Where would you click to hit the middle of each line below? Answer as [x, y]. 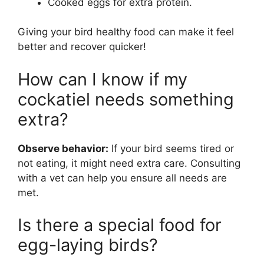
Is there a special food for [120, 225]
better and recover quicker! [82, 47]
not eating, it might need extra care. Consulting [129, 163]
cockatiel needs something [126, 99]
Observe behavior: [63, 148]
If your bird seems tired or [171, 148]
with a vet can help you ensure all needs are [122, 178]
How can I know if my [103, 79]
